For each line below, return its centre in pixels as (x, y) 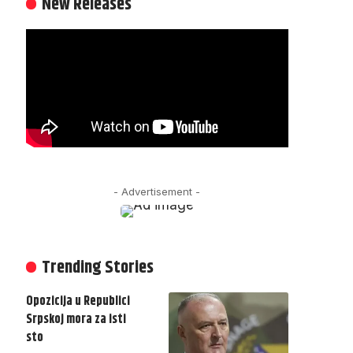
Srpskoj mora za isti (76, 319)
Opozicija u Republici (78, 301)
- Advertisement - (157, 191)
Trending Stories (97, 268)
